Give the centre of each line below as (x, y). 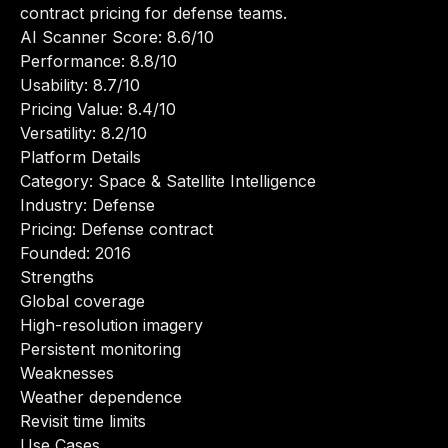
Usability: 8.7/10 (80, 85)
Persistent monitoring (100, 349)
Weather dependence (101, 397)
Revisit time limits (83, 421)
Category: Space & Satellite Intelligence (168, 181)
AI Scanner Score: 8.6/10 (117, 37)
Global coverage (82, 301)
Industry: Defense (87, 205)
